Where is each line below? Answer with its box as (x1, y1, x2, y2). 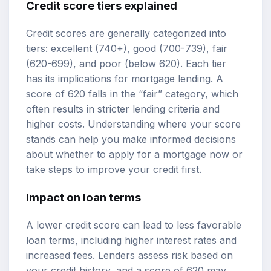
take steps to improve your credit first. (26, 163, 201, 176)
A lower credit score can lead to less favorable (26, 218, 241, 231)
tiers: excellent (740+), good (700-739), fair (26, 42, 227, 55)
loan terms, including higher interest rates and (26, 233, 237, 246)
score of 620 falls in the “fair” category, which (26, 88, 238, 100)
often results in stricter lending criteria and (26, 103, 220, 116)
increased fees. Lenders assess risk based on (26, 249, 233, 261)
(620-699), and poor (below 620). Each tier (26, 57, 226, 70)
